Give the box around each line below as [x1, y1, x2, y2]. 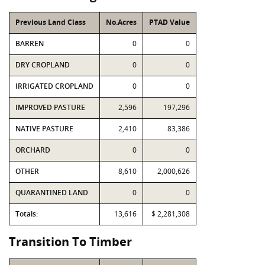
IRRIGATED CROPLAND [15, 81, 93, 91]
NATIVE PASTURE [15, 124, 73, 134]
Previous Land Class [15, 17, 86, 27]
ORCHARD [15, 145, 50, 155]
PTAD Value [149, 17, 190, 27]
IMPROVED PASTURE [15, 102, 85, 112]
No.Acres [106, 17, 137, 27]
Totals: [15, 209, 38, 219]
